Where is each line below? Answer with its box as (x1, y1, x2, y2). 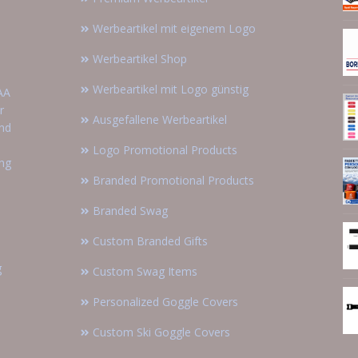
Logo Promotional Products (93, 141, 237, 157)
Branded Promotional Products (93, 172, 254, 188)
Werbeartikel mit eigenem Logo (93, 20, 256, 36)
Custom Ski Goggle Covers (93, 324, 230, 340)
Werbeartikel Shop (93, 50, 187, 66)
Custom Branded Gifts (93, 233, 208, 249)
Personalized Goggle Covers (93, 293, 238, 309)
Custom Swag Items (93, 263, 197, 279)
